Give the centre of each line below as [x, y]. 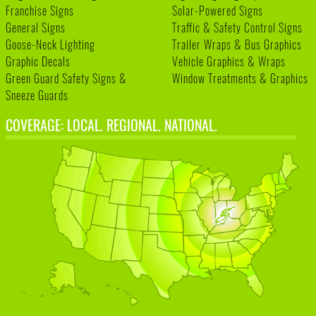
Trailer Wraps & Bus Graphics [237, 44]
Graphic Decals [38, 61]
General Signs [36, 27]
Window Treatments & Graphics [240, 78]
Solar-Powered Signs [218, 10]
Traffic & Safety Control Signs [237, 27]
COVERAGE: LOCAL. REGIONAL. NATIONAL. [111, 124]
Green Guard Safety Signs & [66, 78]
